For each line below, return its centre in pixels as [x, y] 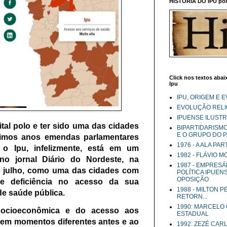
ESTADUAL [193, 214]
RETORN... [192, 197]
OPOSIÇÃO [193, 179]
